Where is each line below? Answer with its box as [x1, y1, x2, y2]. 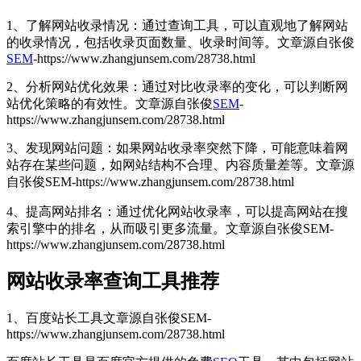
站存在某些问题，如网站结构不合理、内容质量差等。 [6, 157, 316, 172]
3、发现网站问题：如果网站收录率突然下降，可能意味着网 [6, 140, 348, 155]
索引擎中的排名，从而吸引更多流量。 [6, 221, 226, 235]
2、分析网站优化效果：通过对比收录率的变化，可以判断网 [6, 79, 348, 93]
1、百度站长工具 [6, 310, 103, 325]
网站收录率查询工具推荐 [6, 270, 219, 292]
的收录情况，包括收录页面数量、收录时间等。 [6, 35, 277, 49]
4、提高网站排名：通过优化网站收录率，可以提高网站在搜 [6, 204, 348, 218]
